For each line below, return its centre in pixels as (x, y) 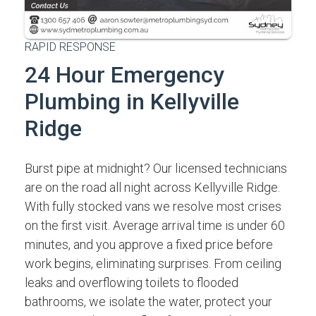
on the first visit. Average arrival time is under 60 (155, 225)
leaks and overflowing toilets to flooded (132, 282)
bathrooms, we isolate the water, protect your (148, 302)
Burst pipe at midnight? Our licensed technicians (156, 168)
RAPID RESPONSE (70, 47)
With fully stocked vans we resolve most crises (153, 206)
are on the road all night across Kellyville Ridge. (152, 187)
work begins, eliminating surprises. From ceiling (153, 263)
